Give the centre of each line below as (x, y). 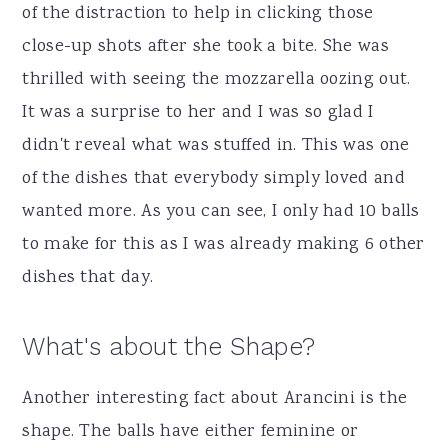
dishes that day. (88, 277)
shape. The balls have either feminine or (190, 431)
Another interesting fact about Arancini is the (215, 398)
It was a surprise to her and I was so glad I (198, 112)
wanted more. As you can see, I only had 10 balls (221, 211)
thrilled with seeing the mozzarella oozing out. (216, 79)
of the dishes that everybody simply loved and (213, 178)
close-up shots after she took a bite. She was (205, 46)
